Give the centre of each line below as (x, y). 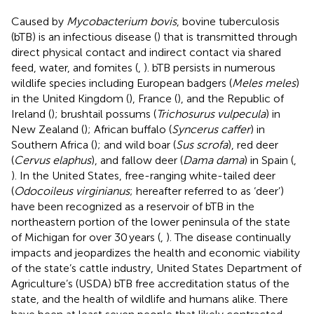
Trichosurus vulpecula (211, 114)
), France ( (153, 98)
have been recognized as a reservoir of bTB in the (133, 206)
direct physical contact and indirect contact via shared (146, 52)
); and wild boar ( (135, 144)
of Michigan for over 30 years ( (86, 237)
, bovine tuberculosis (228, 21)
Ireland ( (31, 114)
